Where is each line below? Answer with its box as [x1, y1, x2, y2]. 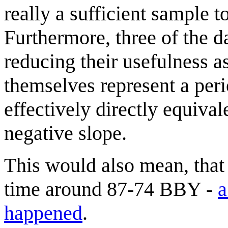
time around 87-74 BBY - [4, 177, 218, 201]
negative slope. [4, 121, 127, 145]
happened [4, 201, 82, 224]
